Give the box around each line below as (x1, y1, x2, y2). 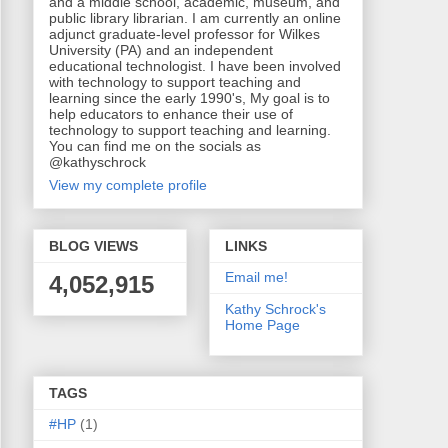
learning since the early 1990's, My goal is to (48, 89, 330, 106)
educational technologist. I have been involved (48, 57, 341, 74)
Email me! (224, 269, 288, 286)
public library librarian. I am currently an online (48, 9, 341, 26)
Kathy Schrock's (224, 301, 326, 318)
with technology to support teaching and (48, 73, 301, 90)
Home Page (224, 317, 300, 334)
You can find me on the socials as (48, 137, 261, 154)
